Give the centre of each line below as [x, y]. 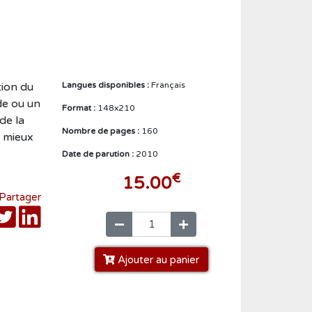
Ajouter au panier [157, 259]
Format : [79, 108]
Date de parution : [99, 154]
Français [168, 85]
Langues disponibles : [106, 85]
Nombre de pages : [101, 131]
